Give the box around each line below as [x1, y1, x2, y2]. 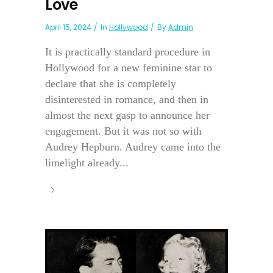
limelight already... [45, 156, 129, 169]
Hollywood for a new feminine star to [45, 61, 212, 74]
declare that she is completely [45, 77, 176, 90]
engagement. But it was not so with [45, 124, 202, 137]
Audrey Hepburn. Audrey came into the [45, 140, 221, 153]
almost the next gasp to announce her [45, 108, 210, 121]
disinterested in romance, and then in [45, 93, 208, 105]
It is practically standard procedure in [45, 45, 210, 58]
